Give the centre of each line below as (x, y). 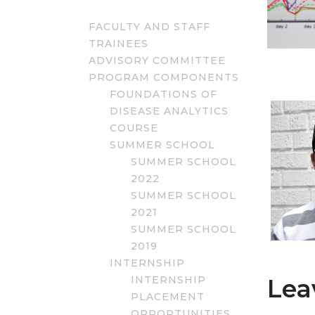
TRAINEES (118, 44)
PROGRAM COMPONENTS (164, 78)
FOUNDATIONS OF (163, 95)
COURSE (134, 128)
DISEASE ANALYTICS (169, 111)
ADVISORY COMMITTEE (157, 61)
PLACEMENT (168, 297)
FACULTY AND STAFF (149, 27)
